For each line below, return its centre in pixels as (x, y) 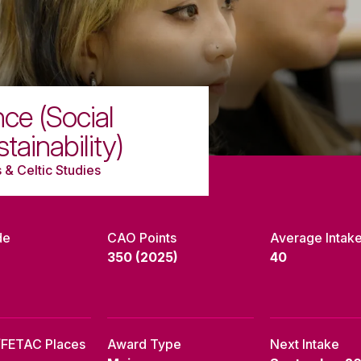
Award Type (144, 344)
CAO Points (142, 238)
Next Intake (305, 344)
